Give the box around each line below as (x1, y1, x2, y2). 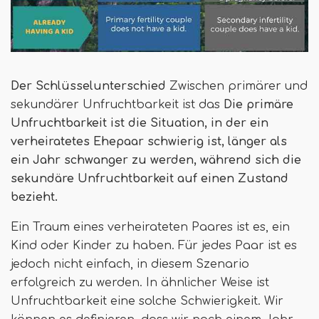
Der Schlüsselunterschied (11, 79, 169, 93)
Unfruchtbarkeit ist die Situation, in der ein (11, 116, 268, 130)
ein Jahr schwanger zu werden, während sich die (11, 153, 301, 167)
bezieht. (11, 190, 58, 204)
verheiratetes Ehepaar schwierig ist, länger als (11, 135, 287, 148)
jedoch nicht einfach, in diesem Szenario (11, 257, 249, 271)
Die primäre (220, 98, 293, 111)
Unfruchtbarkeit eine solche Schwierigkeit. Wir (11, 294, 283, 308)
